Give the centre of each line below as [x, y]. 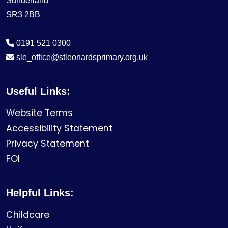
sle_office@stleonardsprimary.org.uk [82, 57]
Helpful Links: [40, 193]
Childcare [28, 215]
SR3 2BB [23, 14]
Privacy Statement [48, 143]
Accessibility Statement [59, 128]
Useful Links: [38, 91]
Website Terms [39, 113]
